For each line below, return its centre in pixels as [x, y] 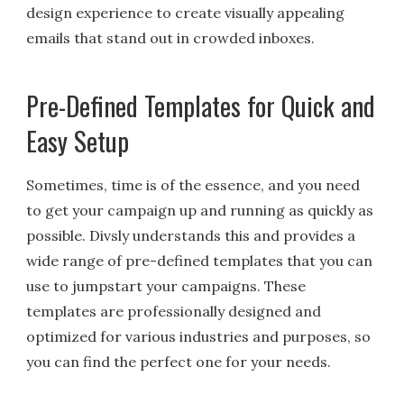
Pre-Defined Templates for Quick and [201, 106]
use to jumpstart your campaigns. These [166, 285]
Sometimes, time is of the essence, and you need [193, 184]
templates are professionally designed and [174, 311]
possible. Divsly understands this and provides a [191, 235]
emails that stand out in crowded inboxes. [171, 37]
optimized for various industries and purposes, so [199, 336]
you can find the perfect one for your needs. [179, 361]
